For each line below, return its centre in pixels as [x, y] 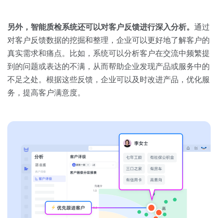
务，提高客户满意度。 [46, 93]
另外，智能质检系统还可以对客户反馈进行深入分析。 [101, 27]
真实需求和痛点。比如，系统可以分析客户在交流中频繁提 [109, 54]
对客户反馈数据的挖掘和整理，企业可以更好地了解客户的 [109, 40]
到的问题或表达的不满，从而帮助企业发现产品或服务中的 [109, 67]
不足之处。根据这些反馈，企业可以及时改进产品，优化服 [109, 80]
